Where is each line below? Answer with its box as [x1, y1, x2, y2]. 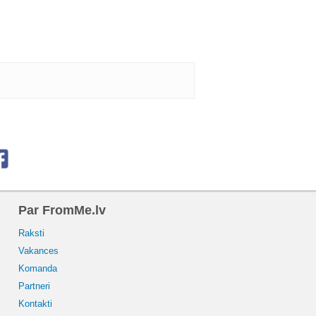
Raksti [18, 227, 44, 238]
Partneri [18, 280, 50, 291]
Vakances [18, 245, 59, 256]
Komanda [18, 262, 57, 274]
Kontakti [18, 298, 52, 309]
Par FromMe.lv [18, 202, 106, 217]
